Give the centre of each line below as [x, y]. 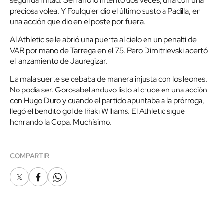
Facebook [52, 180]
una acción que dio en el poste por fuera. [78, 22]
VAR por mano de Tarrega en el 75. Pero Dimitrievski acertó [109, 51]
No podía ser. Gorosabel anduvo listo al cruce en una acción [109, 90]
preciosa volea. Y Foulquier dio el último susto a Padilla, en [105, 11]
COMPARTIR [29, 156]
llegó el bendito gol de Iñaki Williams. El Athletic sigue [97, 111]
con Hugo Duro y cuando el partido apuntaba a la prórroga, [107, 101]
